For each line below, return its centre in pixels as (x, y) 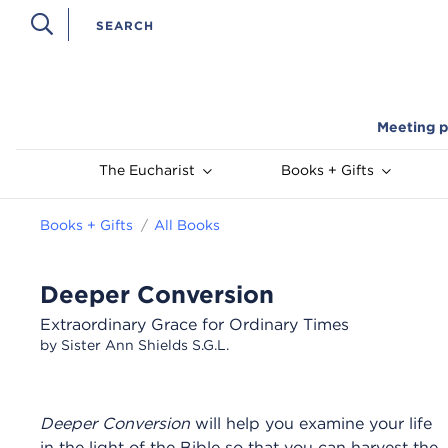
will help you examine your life (311, 422)
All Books (187, 225)
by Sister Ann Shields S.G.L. (134, 345)
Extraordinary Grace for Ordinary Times (194, 324)
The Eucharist (147, 170)
